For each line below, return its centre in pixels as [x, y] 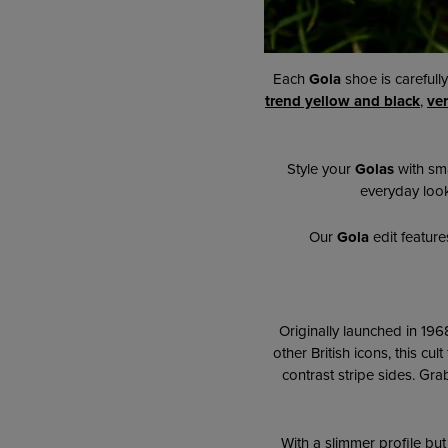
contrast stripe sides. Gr [358, 374]
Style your [320, 169]
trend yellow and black [342, 100]
